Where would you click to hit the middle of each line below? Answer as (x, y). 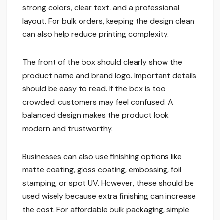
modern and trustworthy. (68, 129)
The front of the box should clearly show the (102, 62)
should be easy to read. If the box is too (94, 89)
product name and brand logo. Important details (109, 76)
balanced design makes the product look (96, 115)
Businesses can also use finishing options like (102, 157)
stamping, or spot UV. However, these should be (108, 183)
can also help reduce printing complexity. (96, 34)
